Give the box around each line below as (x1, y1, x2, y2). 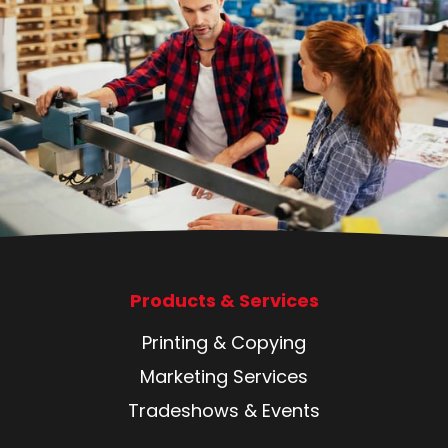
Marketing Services (140, 364, 308, 390)
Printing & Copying (142, 330, 306, 356)
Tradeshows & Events (128, 398, 320, 424)
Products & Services (129, 287, 319, 313)
